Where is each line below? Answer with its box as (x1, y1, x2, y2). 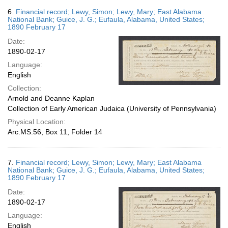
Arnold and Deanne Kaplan (8, 94, 95, 102)
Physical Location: (8, 118, 66, 126)
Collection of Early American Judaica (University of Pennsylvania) (8, 104, 216, 112)
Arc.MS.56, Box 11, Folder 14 (8, 128, 102, 136)
